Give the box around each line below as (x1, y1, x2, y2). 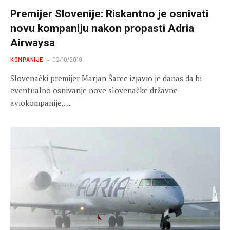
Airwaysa (10, 36, 55, 49)
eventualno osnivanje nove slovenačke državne (10, 85, 178, 95)
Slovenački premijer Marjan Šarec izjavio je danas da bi (10, 72, 202, 83)
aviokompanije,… (10, 97, 70, 108)
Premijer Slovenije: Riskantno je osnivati (10, 7, 208, 20)
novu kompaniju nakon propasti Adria (10, 22, 194, 34)
